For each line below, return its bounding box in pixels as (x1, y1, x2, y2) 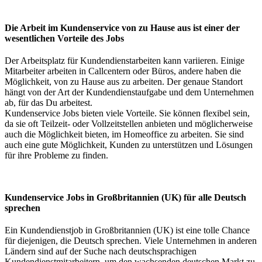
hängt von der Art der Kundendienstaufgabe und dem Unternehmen (5, 87, 254, 97)
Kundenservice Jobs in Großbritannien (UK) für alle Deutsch (5, 192, 246, 202)
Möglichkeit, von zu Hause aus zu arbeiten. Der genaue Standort (5, 76, 243, 87)
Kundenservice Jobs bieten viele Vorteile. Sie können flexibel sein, (5, 108, 250, 118)
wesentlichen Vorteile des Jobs (5, 33, 124, 43)
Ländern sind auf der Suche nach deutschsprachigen (5, 246, 196, 256)
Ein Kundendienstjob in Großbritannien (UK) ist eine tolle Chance (5, 225, 250, 235)
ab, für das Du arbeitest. (5, 97, 92, 108)
